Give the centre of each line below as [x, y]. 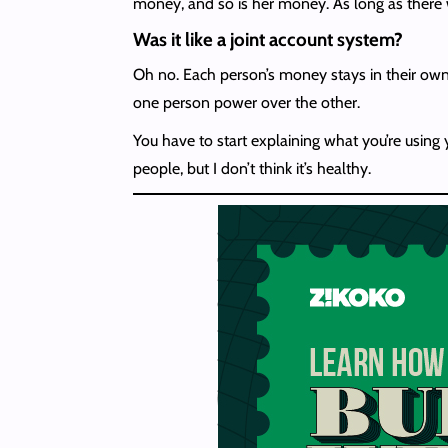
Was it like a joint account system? [267, 40]
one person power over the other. [248, 103]
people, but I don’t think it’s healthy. [251, 169]
